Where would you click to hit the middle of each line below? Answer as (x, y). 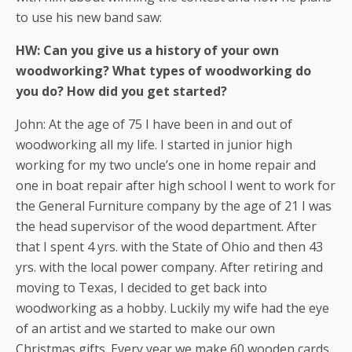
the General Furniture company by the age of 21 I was (174, 206)
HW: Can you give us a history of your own (147, 50)
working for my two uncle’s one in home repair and (166, 165)
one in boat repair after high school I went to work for (176, 185)
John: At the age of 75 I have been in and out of (154, 124)
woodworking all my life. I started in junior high (154, 145)
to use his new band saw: (89, 17)
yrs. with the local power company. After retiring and (169, 267)
